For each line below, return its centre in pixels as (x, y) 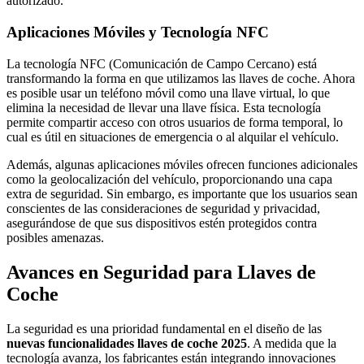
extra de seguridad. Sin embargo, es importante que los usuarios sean (182, 193)
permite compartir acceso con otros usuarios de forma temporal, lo (175, 122)
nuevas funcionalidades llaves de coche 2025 (127, 343)
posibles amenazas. (55, 237)
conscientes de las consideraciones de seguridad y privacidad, (163, 208)
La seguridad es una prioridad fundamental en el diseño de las (164, 328)
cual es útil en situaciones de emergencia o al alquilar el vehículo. (173, 136)
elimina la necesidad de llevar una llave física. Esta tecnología (164, 107)
